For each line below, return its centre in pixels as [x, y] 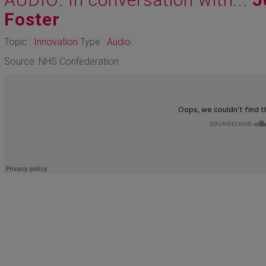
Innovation [56, 42]
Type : [92, 42]
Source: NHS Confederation [61, 61]
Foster [32, 19]
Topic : [19, 42]
